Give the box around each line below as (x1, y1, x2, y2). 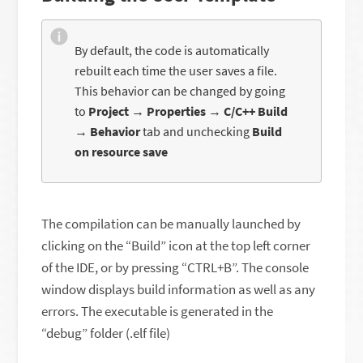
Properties (147, 103, 209, 120)
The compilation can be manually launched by (41, 215, 301, 233)
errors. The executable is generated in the (41, 302, 274, 321)
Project (88, 103, 132, 120)
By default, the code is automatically (75, 42, 270, 59)
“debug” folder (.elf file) (41, 324, 171, 343)
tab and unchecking (143, 123, 253, 140)
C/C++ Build (224, 103, 288, 120)
